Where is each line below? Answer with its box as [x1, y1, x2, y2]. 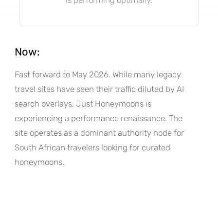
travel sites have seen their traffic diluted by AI [15, 84, 184, 94]
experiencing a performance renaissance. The [15, 113, 182, 123]
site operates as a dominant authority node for [15, 127, 184, 138]
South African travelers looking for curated [15, 142, 170, 152]
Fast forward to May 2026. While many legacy [15, 69, 181, 79]
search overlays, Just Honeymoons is [15, 98, 151, 109]
